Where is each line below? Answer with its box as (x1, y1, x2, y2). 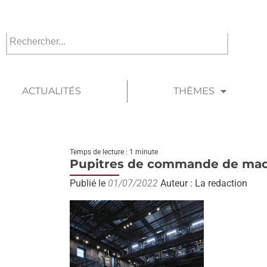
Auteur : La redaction (158, 178, 247, 189)
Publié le (70, 178, 108, 189)
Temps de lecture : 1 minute (70, 148, 158, 156)
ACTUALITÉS (21, 85, 81, 97)
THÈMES (173, 85, 215, 97)
